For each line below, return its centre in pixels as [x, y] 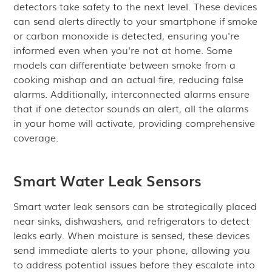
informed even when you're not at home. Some [123, 50]
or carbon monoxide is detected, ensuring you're [127, 35]
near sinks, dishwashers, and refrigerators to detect [132, 220]
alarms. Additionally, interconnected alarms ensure [132, 93]
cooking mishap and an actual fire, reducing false [129, 79]
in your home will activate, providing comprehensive [134, 123]
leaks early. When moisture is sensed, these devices [132, 235]
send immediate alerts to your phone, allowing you [132, 250]
